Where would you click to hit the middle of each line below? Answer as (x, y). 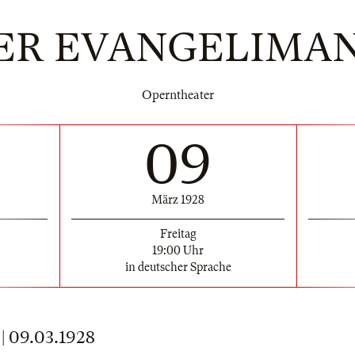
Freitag (178, 233)
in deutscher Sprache (178, 267)
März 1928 (178, 199)
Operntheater (177, 95)
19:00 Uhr (178, 250)
